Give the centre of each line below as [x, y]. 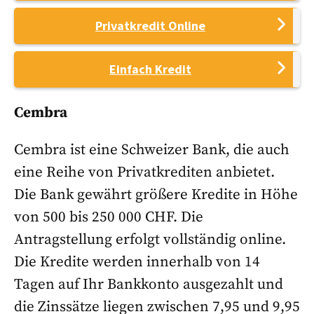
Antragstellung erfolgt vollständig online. [150, 240]
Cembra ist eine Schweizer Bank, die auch [152, 150]
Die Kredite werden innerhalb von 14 [137, 262]
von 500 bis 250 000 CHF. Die [109, 218]
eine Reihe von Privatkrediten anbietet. [144, 173]
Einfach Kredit [150, 69]
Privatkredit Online [150, 26]
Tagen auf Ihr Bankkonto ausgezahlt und [149, 285]
